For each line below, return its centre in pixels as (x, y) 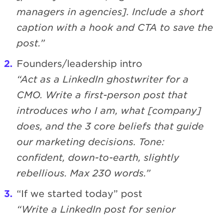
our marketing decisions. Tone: (91, 142)
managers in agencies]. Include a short (110, 12)
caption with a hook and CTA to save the (115, 27)
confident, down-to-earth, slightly (98, 157)
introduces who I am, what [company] (109, 110)
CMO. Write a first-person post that (102, 95)
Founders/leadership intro (79, 64)
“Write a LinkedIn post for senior (96, 209)
